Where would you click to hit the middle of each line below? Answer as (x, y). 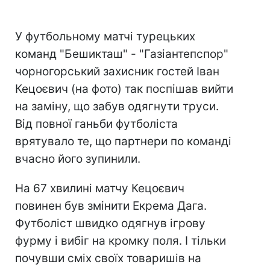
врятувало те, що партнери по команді (123, 141)
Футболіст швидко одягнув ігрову (110, 223)
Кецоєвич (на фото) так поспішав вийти (124, 89)
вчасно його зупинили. (78, 159)
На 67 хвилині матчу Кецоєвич (100, 188)
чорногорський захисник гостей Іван (117, 71)
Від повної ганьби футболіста (96, 124)
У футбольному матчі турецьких (105, 36)
